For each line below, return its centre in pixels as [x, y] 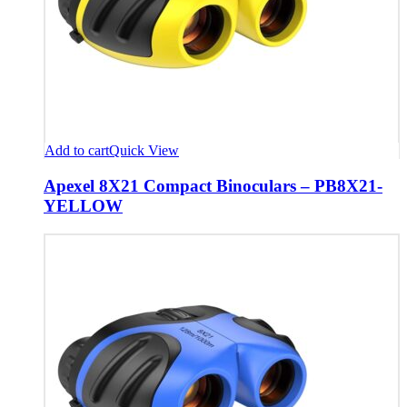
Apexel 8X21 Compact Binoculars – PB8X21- [213, 185]
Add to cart [77, 151]
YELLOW [83, 205]
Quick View [144, 151]
